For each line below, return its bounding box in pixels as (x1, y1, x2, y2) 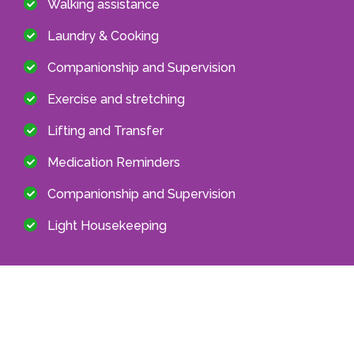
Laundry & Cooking (47, 28, 159, 43)
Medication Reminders (47, 154, 180, 170)
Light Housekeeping (47, 217, 167, 233)
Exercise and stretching (47, 91, 185, 107)
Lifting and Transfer (47, 122, 164, 138)
